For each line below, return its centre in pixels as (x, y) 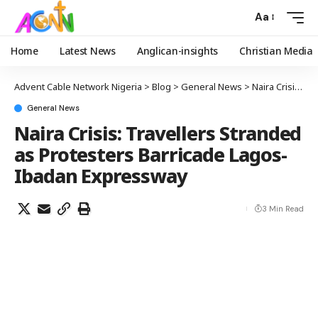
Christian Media (276, 50)
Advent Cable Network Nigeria (78, 86)
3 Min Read (283, 208)
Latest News (87, 50)
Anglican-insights (177, 50)
